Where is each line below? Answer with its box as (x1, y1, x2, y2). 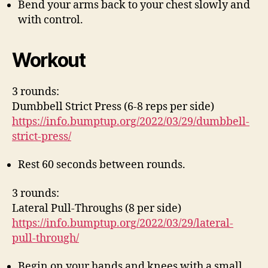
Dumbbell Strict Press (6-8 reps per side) (12, 99, 214, 114)
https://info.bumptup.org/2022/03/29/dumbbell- (12, 114, 249, 129)
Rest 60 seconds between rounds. (18, 158, 185, 172)
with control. (18, 13, 83, 27)
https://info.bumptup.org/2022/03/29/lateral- (12, 216, 233, 230)
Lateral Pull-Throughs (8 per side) (12, 201, 181, 215)
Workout (12, 48, 86, 72)
